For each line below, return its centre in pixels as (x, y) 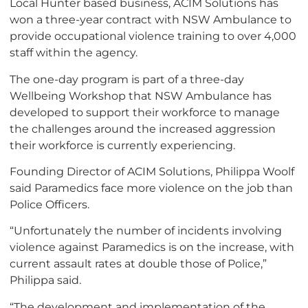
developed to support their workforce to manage (145, 112)
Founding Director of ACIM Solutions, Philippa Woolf (152, 172)
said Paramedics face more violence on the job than (151, 188)
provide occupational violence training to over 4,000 (153, 36)
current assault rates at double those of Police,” (138, 264)
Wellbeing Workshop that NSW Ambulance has (141, 95)
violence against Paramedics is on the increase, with (152, 247)
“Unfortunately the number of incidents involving (146, 231)
